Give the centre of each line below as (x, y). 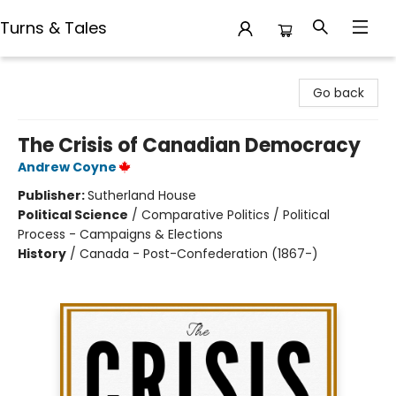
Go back (339, 93)
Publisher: (53, 195)
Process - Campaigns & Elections (120, 234)
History (42, 254)
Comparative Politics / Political (236, 215)
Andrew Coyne (67, 167)
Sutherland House (142, 195)
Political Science (73, 215)
